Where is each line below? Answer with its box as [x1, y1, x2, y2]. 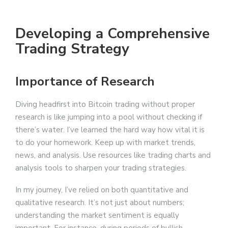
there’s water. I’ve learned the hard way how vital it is [15, 124, 205, 135]
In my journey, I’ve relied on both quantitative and [15, 184, 188, 195]
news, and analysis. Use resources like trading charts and [15, 150, 211, 160]
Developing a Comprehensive [15, 24, 210, 44]
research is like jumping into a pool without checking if [15, 111, 202, 122]
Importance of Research [15, 73, 155, 90]
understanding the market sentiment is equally [15, 210, 179, 220]
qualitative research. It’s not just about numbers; [15, 197, 184, 208]
